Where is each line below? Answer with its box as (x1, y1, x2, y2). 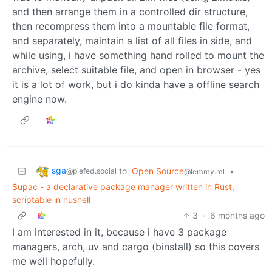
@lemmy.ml (184, 166, 225, 176)
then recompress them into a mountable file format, (12, 19, 250, 32)
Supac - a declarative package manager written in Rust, (12, 181, 234, 192)
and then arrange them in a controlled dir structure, (12, 5, 248, 18)
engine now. (12, 92, 67, 105)
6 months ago (210, 209, 265, 220)
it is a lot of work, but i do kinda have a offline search (12, 78, 259, 90)
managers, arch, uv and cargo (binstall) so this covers (12, 240, 259, 253)
